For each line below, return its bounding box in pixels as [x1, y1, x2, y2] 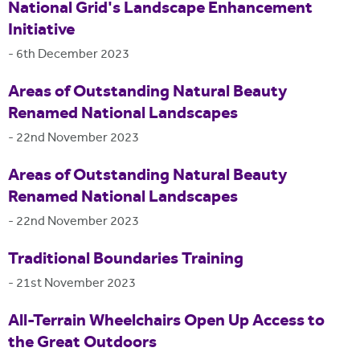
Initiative [8, 18, 75, 44]
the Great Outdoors [8, 330, 157, 357]
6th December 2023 [16, 46, 129, 65]
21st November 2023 [16, 275, 136, 294]
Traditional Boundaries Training [8, 247, 243, 273]
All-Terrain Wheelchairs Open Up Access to [8, 309, 325, 335]
